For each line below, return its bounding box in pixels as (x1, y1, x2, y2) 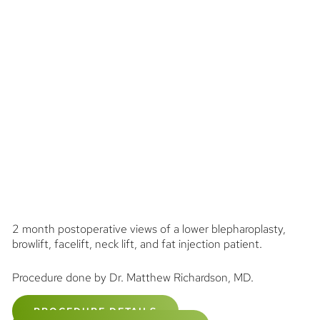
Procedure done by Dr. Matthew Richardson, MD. (11, 269, 254, 285)
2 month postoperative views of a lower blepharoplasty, (11, 221, 286, 236)
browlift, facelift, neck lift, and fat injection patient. (11, 236, 262, 251)
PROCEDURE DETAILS (33, 305, 157, 318)
